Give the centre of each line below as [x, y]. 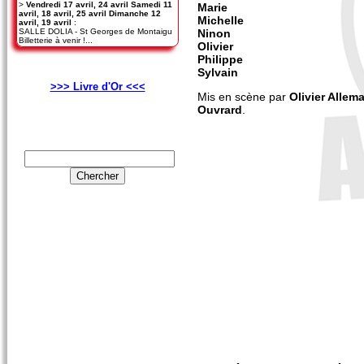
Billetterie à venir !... [56, 41]
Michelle [221, 20]
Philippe [220, 59]
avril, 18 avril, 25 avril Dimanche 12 [90, 14]
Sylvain [218, 72]
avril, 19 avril [45, 23]
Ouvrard [220, 110]
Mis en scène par [243, 97]
